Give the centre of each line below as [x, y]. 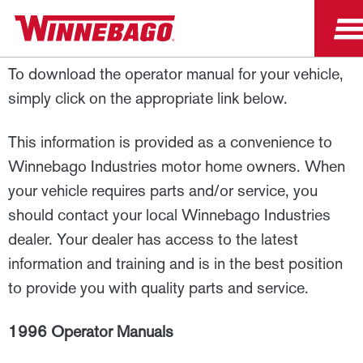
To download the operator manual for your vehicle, [176, 74]
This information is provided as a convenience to [170, 142]
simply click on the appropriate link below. [148, 98]
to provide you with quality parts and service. [158, 288]
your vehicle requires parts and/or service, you [163, 190]
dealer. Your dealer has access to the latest [153, 239]
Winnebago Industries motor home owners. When [177, 166]
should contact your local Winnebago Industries [169, 215]
